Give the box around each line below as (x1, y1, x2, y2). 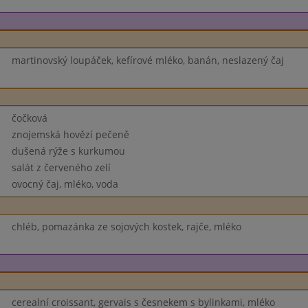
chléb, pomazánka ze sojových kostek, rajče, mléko (11, 220, 241, 233)
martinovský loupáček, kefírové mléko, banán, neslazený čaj (11, 54, 284, 67)
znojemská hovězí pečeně (11, 128, 129, 141)
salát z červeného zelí (11, 161, 111, 174)
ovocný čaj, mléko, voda (11, 177, 118, 190)
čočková (11, 111, 47, 124)
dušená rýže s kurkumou (11, 144, 125, 157)
